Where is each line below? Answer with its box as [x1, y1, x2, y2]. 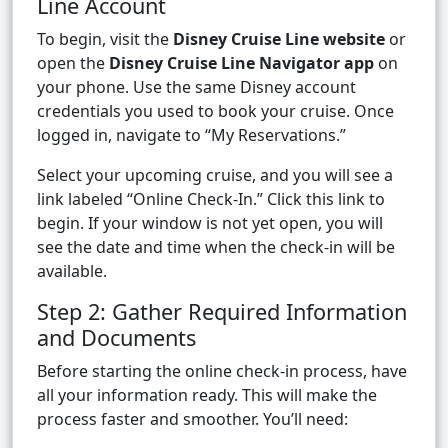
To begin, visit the [37, 28, 173, 51]
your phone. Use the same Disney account [37, 76, 356, 99]
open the [37, 52, 109, 75]
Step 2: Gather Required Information [37, 297, 407, 327]
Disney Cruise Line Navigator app [109, 52, 374, 75]
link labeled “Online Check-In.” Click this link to [37, 188, 385, 211]
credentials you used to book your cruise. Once [37, 100, 394, 123]
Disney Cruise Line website [173, 28, 385, 51]
